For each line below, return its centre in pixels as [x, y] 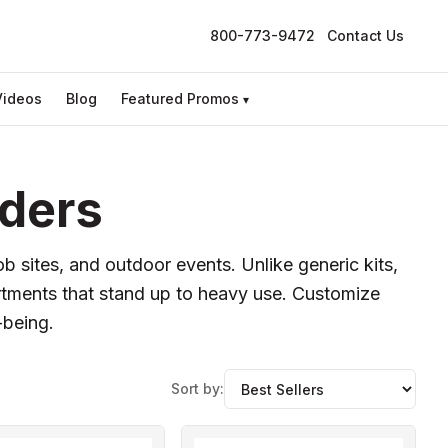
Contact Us [365, 35]
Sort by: [197, 388]
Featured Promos [180, 98]
